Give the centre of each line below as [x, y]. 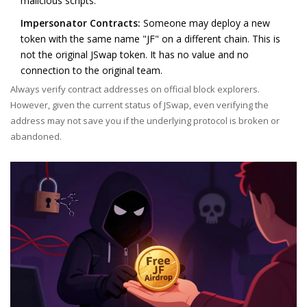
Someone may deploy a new [205, 23]
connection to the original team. [91, 71]
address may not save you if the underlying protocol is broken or [145, 121]
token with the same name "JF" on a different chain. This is [150, 39]
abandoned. [36, 137]
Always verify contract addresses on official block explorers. [135, 89]
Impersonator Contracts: [81, 23]
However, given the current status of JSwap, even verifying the [139, 105]
